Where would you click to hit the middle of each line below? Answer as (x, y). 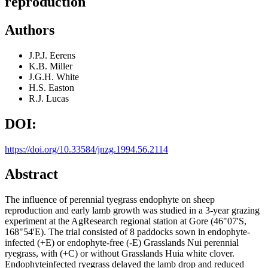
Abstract (31, 174)
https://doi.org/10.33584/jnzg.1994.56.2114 (86, 149)
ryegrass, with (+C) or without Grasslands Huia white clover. (120, 254)
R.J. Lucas (49, 98)
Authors (30, 30)
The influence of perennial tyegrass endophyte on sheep (110, 200)
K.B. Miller (51, 66)
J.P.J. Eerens (52, 55)
